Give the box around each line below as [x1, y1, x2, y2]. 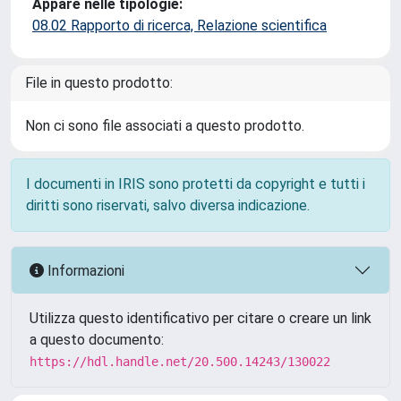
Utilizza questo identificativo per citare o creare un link [30, 310, 371, 327]
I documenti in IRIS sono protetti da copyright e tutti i [26, 175, 365, 192]
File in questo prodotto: [25, 74, 173, 91]
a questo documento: [30, 331, 164, 348]
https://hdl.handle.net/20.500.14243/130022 [30, 354, 330, 369]
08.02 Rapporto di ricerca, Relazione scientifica [32, 17, 327, 34]
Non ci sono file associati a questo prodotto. [25, 117, 304, 134]
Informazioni [44, 261, 124, 279]
